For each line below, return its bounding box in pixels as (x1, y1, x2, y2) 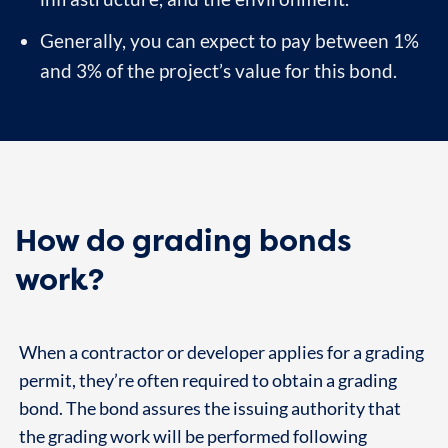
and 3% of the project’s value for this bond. (39, 58, 397, 82)
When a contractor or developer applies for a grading (18, 341, 424, 363)
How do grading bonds (15, 218, 352, 261)
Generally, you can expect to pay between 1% (39, 28, 419, 52)
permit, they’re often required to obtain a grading (18, 369, 397, 391)
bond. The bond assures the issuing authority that (18, 397, 401, 419)
